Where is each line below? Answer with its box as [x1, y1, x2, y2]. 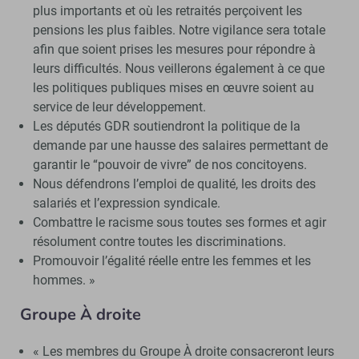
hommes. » [32, 272, 95, 288]
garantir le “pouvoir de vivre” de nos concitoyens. [32, 156, 307, 172]
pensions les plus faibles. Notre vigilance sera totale [32, 22, 325, 38]
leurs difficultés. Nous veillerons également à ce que [32, 60, 325, 76]
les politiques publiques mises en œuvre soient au [32, 79, 314, 95]
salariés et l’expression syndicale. [32, 195, 220, 211]
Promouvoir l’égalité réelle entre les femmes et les [32, 252, 311, 268]
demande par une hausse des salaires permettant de [32, 137, 328, 153]
